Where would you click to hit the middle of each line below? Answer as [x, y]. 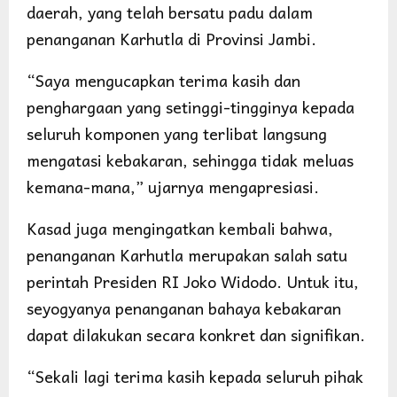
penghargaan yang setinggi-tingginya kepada [191, 106]
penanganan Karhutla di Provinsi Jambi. [171, 38]
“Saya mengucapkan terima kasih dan [163, 80]
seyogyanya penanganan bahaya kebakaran [184, 307]
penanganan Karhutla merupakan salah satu [187, 254]
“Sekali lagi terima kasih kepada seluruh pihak [195, 376]
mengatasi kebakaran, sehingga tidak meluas [190, 160]
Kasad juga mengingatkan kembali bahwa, [180, 228]
